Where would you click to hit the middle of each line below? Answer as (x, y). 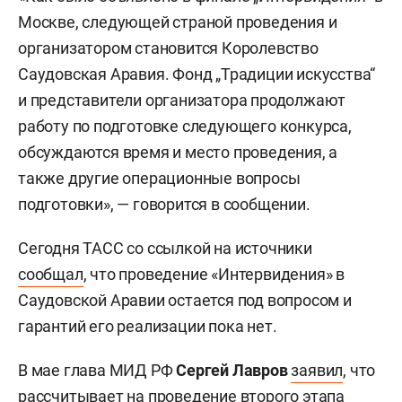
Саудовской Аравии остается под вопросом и (185, 301)
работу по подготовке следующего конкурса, (185, 127)
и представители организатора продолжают (182, 100)
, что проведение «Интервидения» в (214, 275)
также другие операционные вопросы (159, 179)
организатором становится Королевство (168, 48)
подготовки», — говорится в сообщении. (164, 205)
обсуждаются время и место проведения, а (178, 153)
